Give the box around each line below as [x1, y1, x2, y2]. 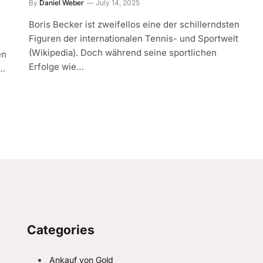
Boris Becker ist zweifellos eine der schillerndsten [29, 19, 240, 31]
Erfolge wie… [29, 61, 85, 73]
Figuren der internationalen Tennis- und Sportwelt [29, 33, 239, 45]
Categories [26, 222, 95, 238]
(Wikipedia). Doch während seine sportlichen [29, 47, 217, 59]
